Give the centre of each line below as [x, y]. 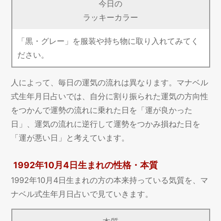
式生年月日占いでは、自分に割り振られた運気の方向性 [110, 96]
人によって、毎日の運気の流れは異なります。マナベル [110, 83]
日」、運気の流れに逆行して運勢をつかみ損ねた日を [106, 124]
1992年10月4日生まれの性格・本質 [85, 165]
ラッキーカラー [110, 18]
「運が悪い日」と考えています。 [70, 138]
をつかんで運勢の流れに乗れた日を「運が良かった [102, 110]
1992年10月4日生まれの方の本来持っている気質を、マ [110, 180]
